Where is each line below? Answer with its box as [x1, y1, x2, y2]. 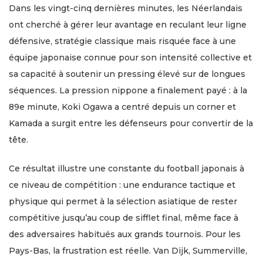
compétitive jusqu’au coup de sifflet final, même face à [9, 212, 238, 223]
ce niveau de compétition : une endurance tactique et [9, 179, 235, 190]
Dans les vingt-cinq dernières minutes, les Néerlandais [9, 2, 242, 14]
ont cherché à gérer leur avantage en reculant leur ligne [9, 19, 247, 30]
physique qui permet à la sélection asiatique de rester [9, 195, 237, 207]
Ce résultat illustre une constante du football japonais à [9, 163, 244, 174]
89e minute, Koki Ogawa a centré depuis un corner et [9, 101, 236, 112]
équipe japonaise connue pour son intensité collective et [9, 52, 252, 63]
